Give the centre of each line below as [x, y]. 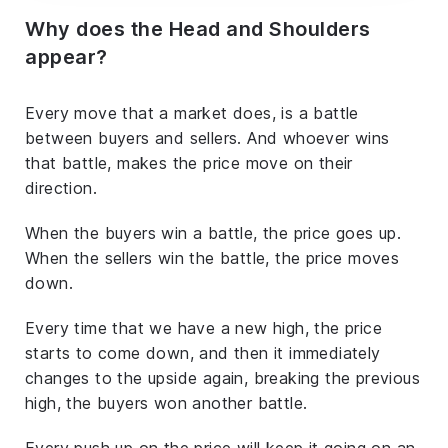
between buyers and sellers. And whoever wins [207, 137]
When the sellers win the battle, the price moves [212, 257]
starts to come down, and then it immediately [203, 352]
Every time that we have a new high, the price [203, 327]
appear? [66, 56]
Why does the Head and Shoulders [198, 28]
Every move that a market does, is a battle [192, 112]
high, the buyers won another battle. [166, 402]
